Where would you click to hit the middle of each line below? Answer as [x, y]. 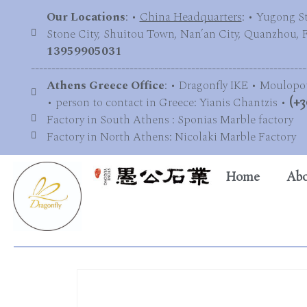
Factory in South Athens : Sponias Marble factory [170, 120]
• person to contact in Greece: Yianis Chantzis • [168, 103]
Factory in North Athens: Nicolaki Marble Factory [171, 137]
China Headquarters [191, 17]
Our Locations [86, 17]
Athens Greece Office [105, 86]
